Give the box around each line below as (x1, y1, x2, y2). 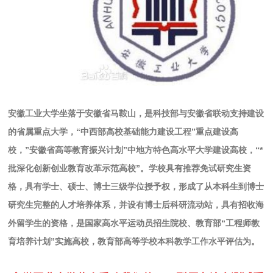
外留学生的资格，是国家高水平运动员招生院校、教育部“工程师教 (8, 218, 260, 228)
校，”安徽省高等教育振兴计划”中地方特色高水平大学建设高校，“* (8, 144, 263, 155)
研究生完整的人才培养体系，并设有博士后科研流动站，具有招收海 (8, 199, 264, 210)
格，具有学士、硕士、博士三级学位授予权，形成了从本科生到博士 (8, 181, 264, 191)
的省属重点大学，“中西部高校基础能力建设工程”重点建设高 (8, 126, 239, 136)
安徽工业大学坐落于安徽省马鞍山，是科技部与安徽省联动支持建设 (8, 108, 264, 118)
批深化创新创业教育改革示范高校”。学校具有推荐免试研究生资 (8, 163, 252, 173)
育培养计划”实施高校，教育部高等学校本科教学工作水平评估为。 (8, 236, 260, 246)
